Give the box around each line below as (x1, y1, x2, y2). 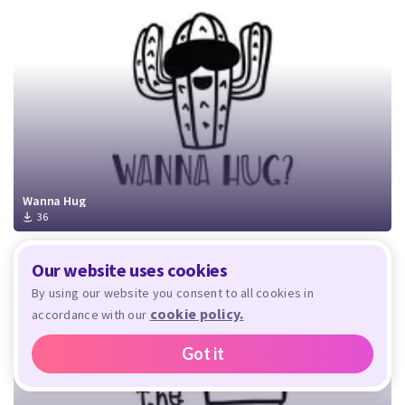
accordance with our (32, 306, 150, 323)
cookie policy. (149, 305, 244, 323)
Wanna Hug (23, 192, 86, 209)
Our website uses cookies (32, 259, 228, 281)
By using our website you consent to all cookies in (32, 285, 314, 301)
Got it (181, 344, 224, 363)
